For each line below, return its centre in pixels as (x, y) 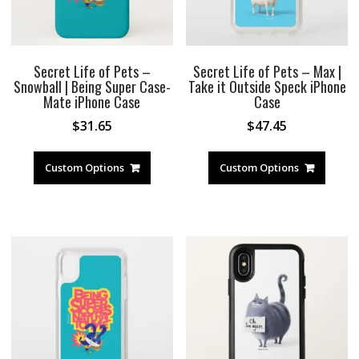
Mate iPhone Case (92, 102)
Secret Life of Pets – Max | (267, 72)
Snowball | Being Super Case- (92, 87)
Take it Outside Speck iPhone (267, 87)
